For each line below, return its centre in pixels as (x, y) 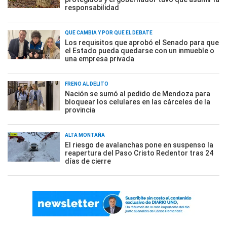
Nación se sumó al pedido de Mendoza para (138, 94)
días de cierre (88, 161)
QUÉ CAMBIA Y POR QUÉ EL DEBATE (109, 33)
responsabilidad (92, 8)
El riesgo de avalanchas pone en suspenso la (139, 145)
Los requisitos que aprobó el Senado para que (142, 43)
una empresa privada (100, 59)
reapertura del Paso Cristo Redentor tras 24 (139, 153)
